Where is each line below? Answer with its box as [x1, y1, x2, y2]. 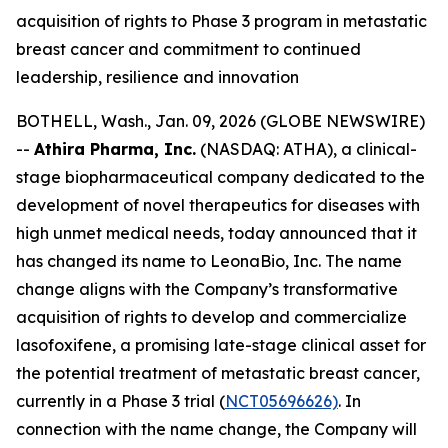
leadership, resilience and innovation [16, 67, 299, 87]
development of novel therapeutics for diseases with [16, 195, 420, 215]
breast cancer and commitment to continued [16, 39, 361, 59]
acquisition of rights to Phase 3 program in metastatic [16, 11, 427, 31]
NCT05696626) [225, 391, 338, 411]
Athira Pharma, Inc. [34, 139, 196, 159]
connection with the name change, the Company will [16, 419, 417, 439]
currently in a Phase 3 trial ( [16, 391, 225, 411]
